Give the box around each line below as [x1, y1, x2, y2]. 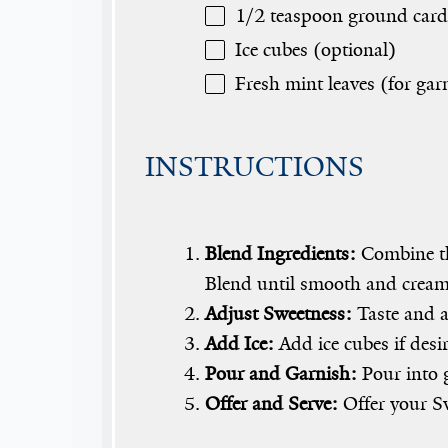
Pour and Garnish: [205, 361, 357, 386]
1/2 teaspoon [235, 3, 343, 28]
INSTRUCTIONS [145, 149, 364, 186]
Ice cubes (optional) [235, 37, 396, 62]
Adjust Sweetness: [205, 301, 352, 326]
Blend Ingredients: [205, 241, 356, 266]
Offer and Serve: [205, 391, 338, 416]
